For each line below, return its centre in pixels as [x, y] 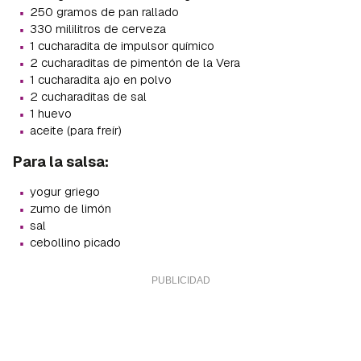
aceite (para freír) [76, 131]
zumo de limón [71, 209]
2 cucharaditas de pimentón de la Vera [135, 63]
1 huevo [51, 114]
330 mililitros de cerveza [98, 29]
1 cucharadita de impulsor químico [122, 46]
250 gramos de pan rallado [104, 12]
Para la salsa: [61, 162]
